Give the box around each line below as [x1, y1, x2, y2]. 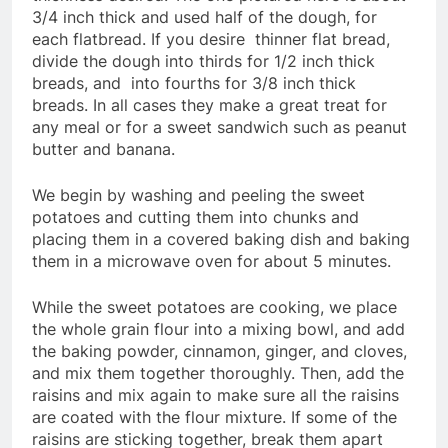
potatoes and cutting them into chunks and [32, 207, 359, 228]
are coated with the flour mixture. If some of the [32, 407, 397, 428]
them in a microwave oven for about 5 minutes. [32, 251, 391, 272]
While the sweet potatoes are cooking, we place [32, 297, 397, 318]
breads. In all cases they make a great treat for [32, 95, 392, 116]
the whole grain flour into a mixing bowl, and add [32, 319, 405, 340]
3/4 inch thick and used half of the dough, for [32, 7, 377, 28]
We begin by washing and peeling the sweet [32, 185, 365, 206]
